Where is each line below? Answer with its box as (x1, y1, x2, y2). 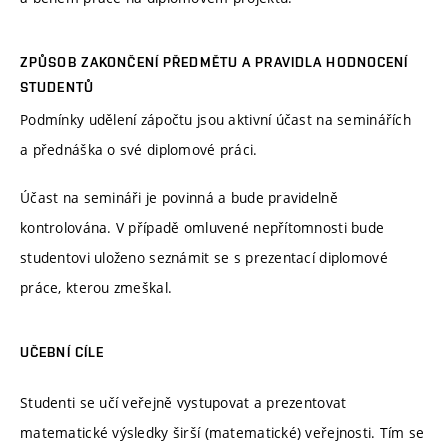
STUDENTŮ (20, 79, 94, 96)
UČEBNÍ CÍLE (20, 344, 105, 361)
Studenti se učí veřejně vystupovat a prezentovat (20, 392, 347, 412)
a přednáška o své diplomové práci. (20, 140, 258, 160)
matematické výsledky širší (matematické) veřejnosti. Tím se (20, 422, 425, 442)
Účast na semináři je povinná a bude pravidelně (20, 187, 338, 207)
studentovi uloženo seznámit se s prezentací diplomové (20, 247, 388, 267)
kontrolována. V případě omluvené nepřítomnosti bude (20, 217, 385, 237)
